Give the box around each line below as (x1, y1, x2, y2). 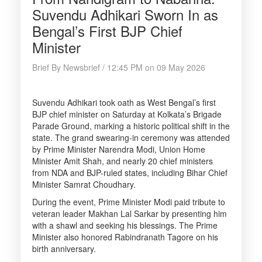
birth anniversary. (32, 243, 96, 254)
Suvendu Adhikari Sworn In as (32, 4, 218, 25)
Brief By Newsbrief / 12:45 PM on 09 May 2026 (32, 61, 205, 73)
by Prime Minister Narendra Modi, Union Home (32, 143, 205, 155)
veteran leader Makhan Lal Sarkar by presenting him (32, 208, 227, 219)
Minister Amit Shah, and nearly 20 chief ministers (32, 155, 213, 167)
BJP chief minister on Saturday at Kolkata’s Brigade (32, 108, 222, 120)
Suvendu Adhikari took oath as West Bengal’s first (32, 96, 216, 108)
